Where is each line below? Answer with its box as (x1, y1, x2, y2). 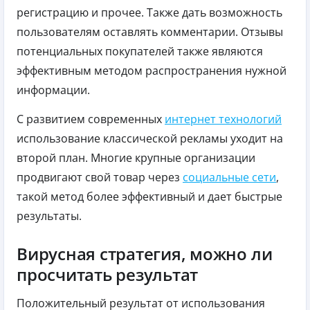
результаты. (17, 208, 82, 224)
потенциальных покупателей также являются (17, 43, 263, 59)
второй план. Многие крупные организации (17, 149, 255, 165)
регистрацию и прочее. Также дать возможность (17, 4, 282, 20)
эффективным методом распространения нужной (17, 62, 286, 78)
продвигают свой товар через (17, 169, 183, 185)
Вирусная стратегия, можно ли (17, 241, 273, 265)
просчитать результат (17, 262, 199, 286)
